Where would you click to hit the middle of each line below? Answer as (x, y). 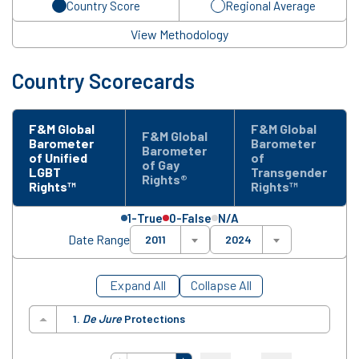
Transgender (288, 172)
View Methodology (179, 34)
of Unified (58, 158)
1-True (145, 218)
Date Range (99, 240)
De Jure (102, 319)
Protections (153, 319)
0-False (190, 218)
